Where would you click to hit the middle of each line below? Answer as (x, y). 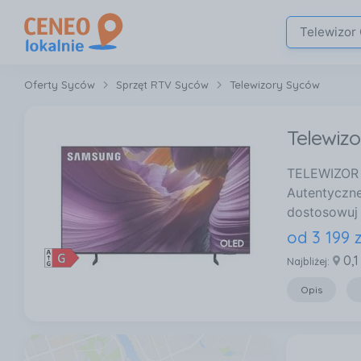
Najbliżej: (308, 261)
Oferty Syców (60, 85)
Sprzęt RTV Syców (162, 85)
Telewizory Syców (275, 85)
